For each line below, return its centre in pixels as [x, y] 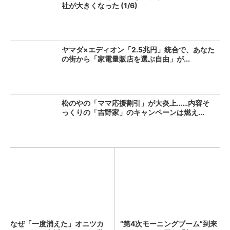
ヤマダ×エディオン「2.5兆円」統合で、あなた [138, 50]
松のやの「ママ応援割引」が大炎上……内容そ [136, 103]
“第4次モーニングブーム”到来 [169, 224]
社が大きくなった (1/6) [100, 5]
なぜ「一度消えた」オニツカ [57, 224]
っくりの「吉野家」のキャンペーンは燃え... [133, 112]
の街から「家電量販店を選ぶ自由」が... [126, 59]
